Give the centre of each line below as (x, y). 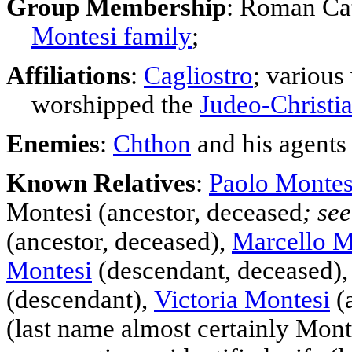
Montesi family (112, 36)
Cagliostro (198, 75)
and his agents (269, 143)
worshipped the (103, 104)
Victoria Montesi (242, 299)
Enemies (53, 143)
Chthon (152, 143)
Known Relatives (101, 183)
